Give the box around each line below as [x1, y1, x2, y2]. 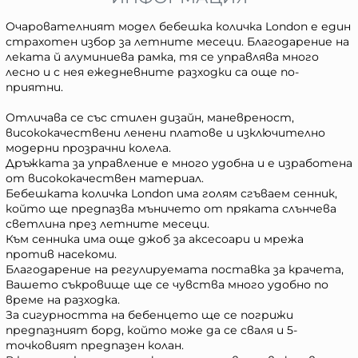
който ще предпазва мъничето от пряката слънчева [6, 201, 336, 217]
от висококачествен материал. [6, 171, 204, 186]
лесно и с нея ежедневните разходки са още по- [6, 65, 299, 80]
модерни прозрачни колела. [6, 141, 171, 156]
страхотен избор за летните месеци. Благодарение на [6, 34, 349, 50]
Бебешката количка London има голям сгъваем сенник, [6, 186, 337, 201]
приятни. [6, 80, 63, 95]
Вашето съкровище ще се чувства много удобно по [6, 277, 328, 292]
